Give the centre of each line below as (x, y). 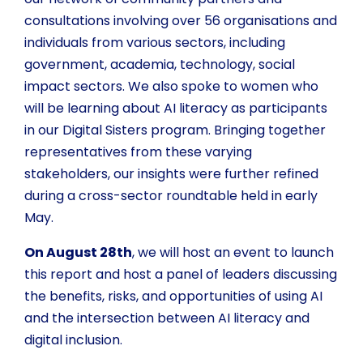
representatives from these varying (138, 152)
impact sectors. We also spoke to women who (171, 87)
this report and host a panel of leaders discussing (181, 275)
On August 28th (78, 253)
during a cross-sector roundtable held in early (171, 196)
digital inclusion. (73, 340)
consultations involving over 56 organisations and (181, 21)
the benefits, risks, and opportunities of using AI (173, 297)
